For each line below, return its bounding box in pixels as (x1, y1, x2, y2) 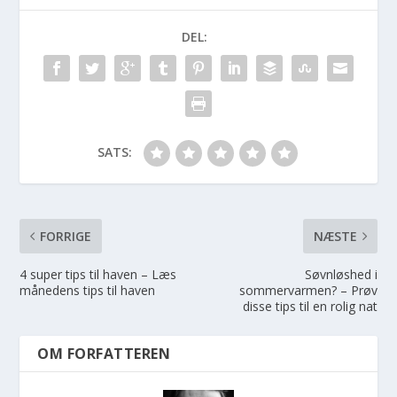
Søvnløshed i (304, 266, 378, 284)
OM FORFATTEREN (37, 344, 171, 364)
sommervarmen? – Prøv (238, 282, 378, 300)
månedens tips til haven (19, 282, 156, 300)
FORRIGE (40, 228, 92, 245)
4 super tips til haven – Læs (19, 266, 177, 284)
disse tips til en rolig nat (242, 298, 378, 315)
